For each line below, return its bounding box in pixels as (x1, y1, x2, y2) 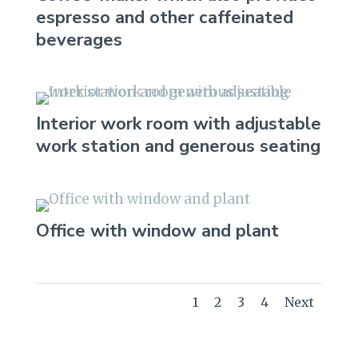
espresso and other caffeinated (35, 6, 293, 30)
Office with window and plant (35, 218, 279, 243)
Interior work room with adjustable (35, 112, 321, 137)
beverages (35, 28, 122, 53)
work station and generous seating (35, 134, 320, 159)
